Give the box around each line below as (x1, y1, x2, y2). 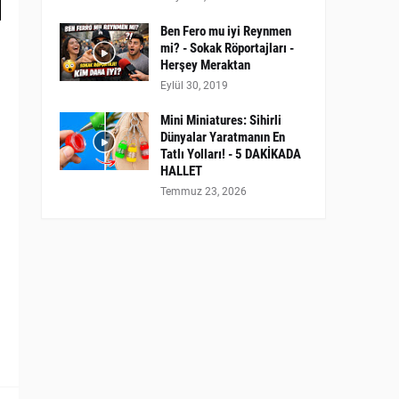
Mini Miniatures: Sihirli (160, 112, 281, 128)
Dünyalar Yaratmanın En (160, 129, 285, 145)
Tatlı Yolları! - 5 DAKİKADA (160, 146, 301, 162)
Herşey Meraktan (160, 57, 250, 73)
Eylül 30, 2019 (160, 79, 228, 92)
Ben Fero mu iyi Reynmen (160, 23, 291, 39)
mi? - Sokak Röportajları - (160, 40, 294, 56)
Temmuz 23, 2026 (160, 185, 247, 198)
